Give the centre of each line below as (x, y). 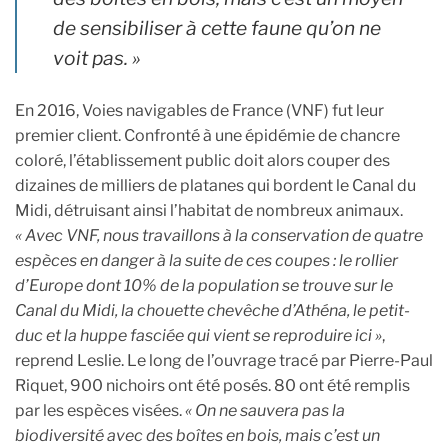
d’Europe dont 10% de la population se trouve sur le (204, 285)
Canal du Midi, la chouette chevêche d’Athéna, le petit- (212, 310)
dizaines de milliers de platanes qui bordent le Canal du (215, 185)
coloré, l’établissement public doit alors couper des (202, 160)
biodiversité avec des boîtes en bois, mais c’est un (197, 435)
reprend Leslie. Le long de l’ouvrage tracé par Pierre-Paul (224, 360)
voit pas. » (97, 57)
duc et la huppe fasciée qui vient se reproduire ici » (198, 335)
